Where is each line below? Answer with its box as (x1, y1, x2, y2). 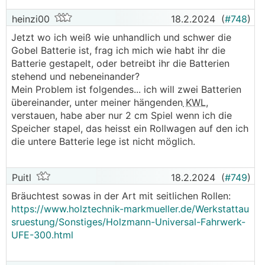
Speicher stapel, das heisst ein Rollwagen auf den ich (11, 122, 248, 134)
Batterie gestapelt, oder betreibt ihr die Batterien (11, 57, 230, 69)
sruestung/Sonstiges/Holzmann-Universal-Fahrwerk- (11, 216, 245, 228)
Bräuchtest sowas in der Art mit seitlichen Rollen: (11, 190, 231, 202)
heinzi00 (9, 13, 50, 25)
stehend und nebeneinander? (11, 70, 143, 82)
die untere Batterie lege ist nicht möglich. (11, 135, 198, 147)
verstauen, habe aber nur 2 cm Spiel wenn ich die (11, 109, 232, 121)
